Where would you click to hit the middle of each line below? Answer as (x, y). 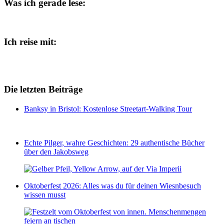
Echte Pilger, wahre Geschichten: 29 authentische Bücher (114, 142)
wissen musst (45, 194)
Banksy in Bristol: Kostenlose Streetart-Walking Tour (108, 108)
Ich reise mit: (30, 41)
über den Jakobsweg (56, 151)
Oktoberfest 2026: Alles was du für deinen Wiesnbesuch (112, 185)
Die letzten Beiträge (43, 89)
